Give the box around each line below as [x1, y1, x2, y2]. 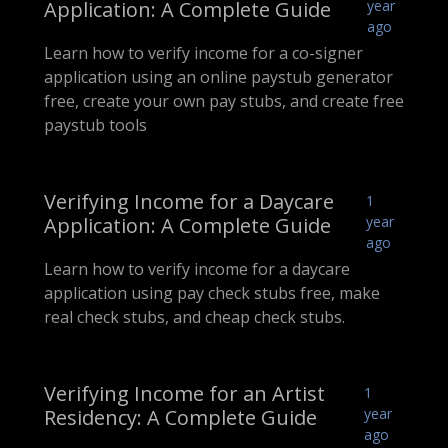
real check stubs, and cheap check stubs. [44, 306, 345, 329]
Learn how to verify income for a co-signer [44, 42, 363, 65]
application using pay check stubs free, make [44, 282, 380, 305]
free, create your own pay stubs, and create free [44, 90, 404, 113]
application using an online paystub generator [44, 66, 393, 89]
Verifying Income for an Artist [44, 380, 325, 408]
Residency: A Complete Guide [44, 404, 317, 432]
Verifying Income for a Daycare [44, 188, 334, 216]
